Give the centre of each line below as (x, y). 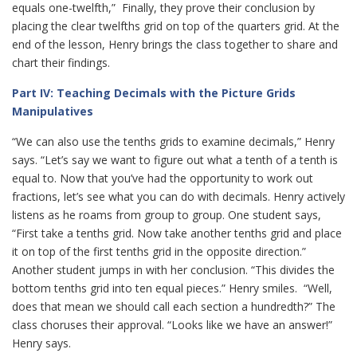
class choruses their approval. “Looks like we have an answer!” (172, 325)
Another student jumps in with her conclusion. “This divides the (173, 270)
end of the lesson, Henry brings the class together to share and (175, 44)
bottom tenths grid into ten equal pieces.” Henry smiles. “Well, (172, 288)
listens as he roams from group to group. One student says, (167, 215)
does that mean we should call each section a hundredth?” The (174, 306)
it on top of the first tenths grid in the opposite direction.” (159, 251)
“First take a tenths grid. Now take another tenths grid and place (177, 233)
